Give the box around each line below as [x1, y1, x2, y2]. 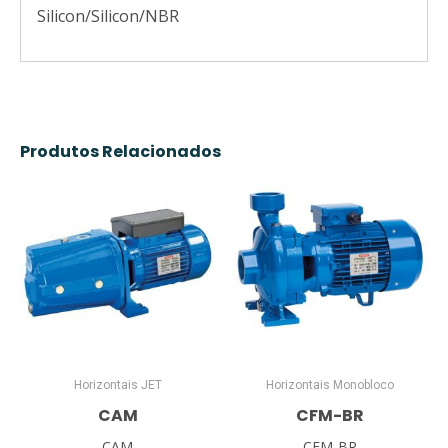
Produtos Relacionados [20, 139, 221, 163]
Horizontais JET [73, 378, 162, 393]
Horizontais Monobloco [266, 378, 395, 393]
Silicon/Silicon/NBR [37, 4, 179, 27]
